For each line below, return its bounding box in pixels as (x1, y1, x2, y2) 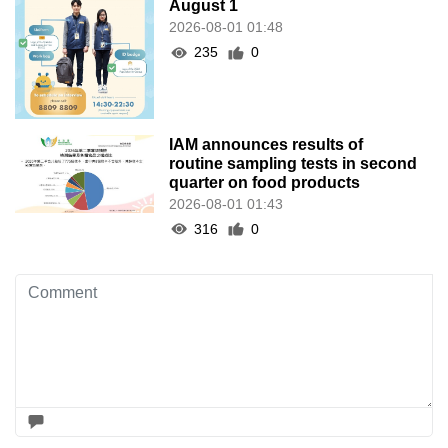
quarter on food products (169, 173, 361, 191)
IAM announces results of (169, 135, 364, 153)
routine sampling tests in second (169, 154, 418, 172)
